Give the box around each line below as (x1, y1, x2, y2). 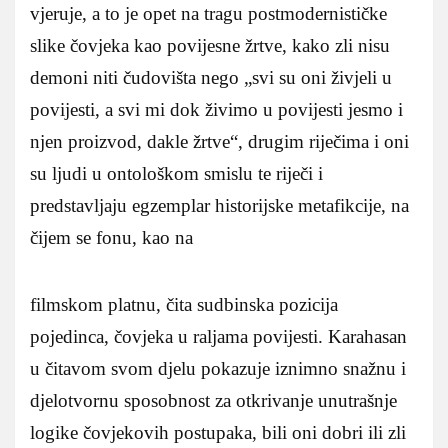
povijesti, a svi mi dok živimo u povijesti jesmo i (30, 98, 403, 120)
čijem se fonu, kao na (30, 226, 193, 248)
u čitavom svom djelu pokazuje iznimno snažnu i (30, 357, 406, 379)
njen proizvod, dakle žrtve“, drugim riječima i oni (30, 130, 409, 152)
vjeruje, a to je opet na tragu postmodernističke (30, 2, 387, 24)
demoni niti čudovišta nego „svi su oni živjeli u (30, 66, 392, 88)
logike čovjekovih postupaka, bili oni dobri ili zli (30, 421, 406, 443)
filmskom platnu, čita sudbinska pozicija (30, 293, 338, 315)
